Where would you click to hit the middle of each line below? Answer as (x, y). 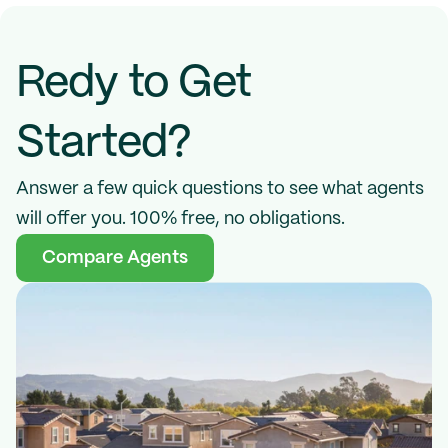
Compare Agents (115, 258)
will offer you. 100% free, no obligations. (180, 219)
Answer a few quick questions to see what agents (220, 189)
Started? (103, 144)
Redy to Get (134, 84)
